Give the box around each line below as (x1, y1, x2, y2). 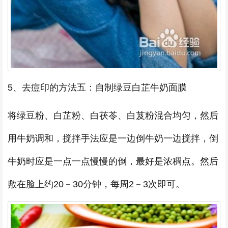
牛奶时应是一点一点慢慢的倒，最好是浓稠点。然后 (8, 156, 218, 166)
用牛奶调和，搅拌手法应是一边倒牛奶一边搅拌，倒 (8, 133, 218, 144)
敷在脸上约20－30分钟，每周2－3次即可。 (8, 179, 185, 189)
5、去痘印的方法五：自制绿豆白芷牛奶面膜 (8, 82, 187, 93)
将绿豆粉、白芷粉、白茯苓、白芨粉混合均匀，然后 (8, 110, 218, 121)
